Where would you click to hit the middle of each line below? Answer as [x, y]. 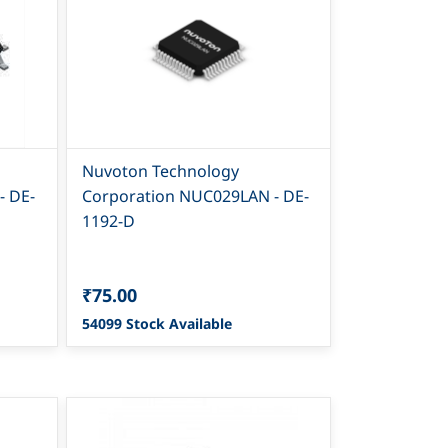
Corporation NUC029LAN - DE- [196, 195]
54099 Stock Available [157, 323]
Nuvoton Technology [161, 170]
